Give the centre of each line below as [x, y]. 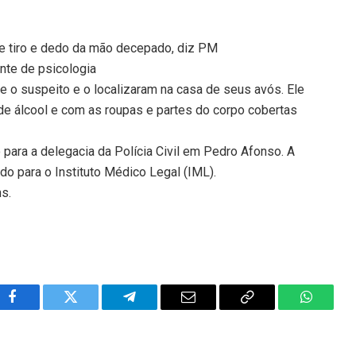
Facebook [39, 309]
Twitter [90, 309]
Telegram [155, 309]
